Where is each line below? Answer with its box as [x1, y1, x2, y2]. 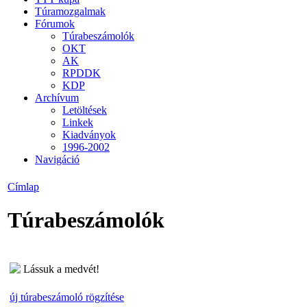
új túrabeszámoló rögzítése [10, 291, 124, 303]
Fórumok [35, 17, 75, 29]
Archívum [35, 91, 79, 103]
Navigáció [35, 153, 79, 165]
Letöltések [62, 103, 107, 116]
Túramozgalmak [35, 5, 106, 17]
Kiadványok [62, 128, 116, 140]
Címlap [8, 181, 39, 193]
